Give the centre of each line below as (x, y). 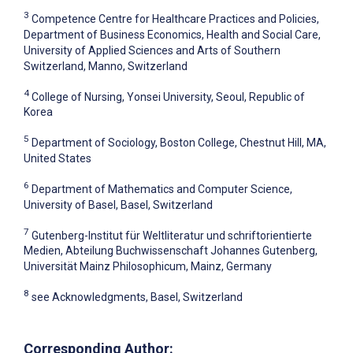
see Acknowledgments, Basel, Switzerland (137, 297)
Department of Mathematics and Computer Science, (162, 189)
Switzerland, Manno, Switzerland (106, 66)
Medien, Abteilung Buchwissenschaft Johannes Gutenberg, (171, 251)
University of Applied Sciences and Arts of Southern (152, 50)
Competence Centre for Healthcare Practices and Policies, (175, 19)
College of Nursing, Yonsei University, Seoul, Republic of (168, 97)
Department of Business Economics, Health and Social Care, (172, 34)
